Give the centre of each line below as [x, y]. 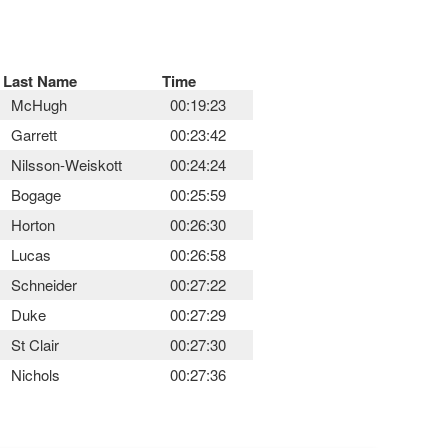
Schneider [44, 284]
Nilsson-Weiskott [66, 164]
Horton [33, 224]
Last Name [40, 80]
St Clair [35, 344]
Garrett [34, 134]
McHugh [39, 104]
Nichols [35, 374]
